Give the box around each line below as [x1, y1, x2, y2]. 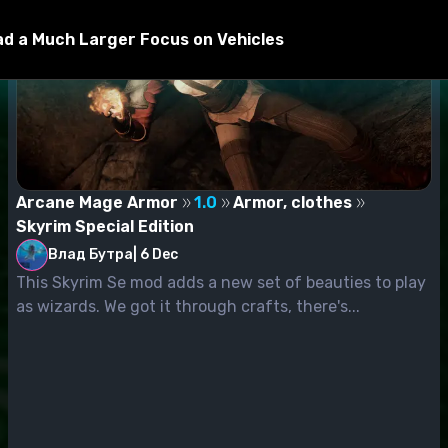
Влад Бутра [48, 245, 133, 263]
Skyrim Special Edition [16, 216, 194, 236]
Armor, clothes [233, 192, 352, 212]
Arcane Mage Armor [16, 192, 178, 212]
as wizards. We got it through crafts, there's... [16, 296, 360, 316]
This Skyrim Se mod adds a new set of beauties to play [16, 272, 426, 292]
